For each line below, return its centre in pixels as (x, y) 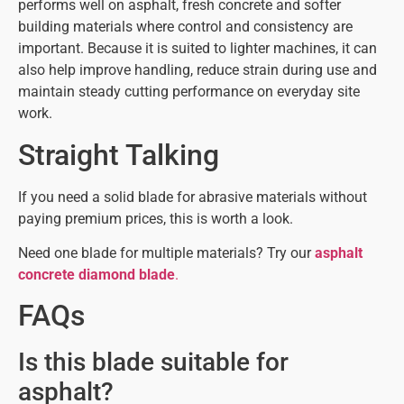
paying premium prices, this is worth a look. (156, 218)
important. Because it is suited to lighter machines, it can (197, 49)
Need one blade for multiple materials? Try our (166, 252)
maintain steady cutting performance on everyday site (189, 92)
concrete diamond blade (96, 274)
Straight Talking (119, 155)
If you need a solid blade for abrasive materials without (193, 197)
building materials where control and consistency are (185, 27)
